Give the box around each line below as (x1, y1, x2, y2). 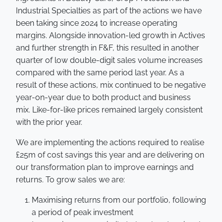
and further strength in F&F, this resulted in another (16, 43, 199, 53)
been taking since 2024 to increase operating (16, 18, 177, 28)
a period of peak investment (32, 208, 133, 217)
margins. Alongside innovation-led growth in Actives (16, 31, 205, 40)
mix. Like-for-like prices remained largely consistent (16, 105, 203, 114)
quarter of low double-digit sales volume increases (16, 55, 203, 65)
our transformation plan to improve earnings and (16, 163, 194, 172)
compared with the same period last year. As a (16, 68, 184, 77)
